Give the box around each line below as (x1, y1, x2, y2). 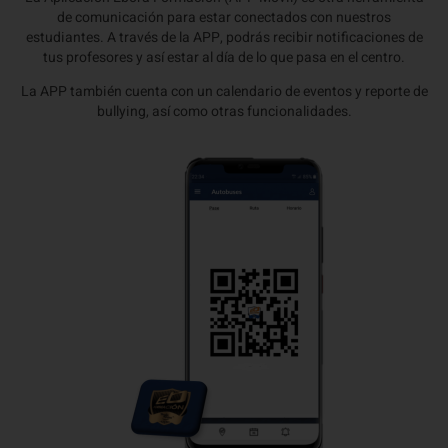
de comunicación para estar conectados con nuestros (57, 6, 391, 28)
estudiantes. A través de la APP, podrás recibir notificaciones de (25, 26, 423, 48)
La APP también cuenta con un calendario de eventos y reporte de (20, 81, 428, 103)
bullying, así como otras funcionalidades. (96, 101, 352, 123)
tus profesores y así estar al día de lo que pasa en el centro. (43, 46, 405, 68)
